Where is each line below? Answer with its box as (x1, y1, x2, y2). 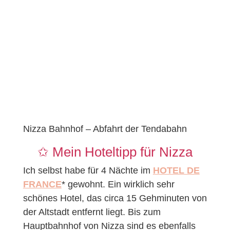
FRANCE (23, 179, 62, 189)
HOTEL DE (152, 165, 200, 176)
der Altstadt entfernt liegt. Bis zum (23, 206, 161, 217)
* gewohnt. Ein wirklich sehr (61, 179, 175, 189)
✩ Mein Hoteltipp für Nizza (37, 144, 193, 160)
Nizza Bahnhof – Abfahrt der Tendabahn (23, 123, 187, 134)
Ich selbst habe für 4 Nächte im (23, 165, 153, 176)
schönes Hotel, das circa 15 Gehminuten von (23, 193, 207, 203)
